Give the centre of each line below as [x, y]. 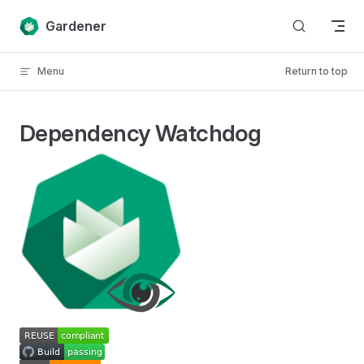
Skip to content [57, 22]
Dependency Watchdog [141, 133]
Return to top [316, 71]
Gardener [76, 26]
